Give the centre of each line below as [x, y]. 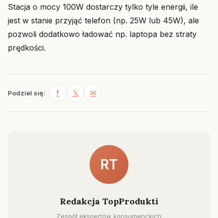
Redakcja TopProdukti [109, 201]
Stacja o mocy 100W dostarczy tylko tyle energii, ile [103, 7]
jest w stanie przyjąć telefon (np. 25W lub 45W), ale [103, 20]
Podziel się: [27, 93]
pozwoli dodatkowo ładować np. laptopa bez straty [102, 34]
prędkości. [27, 48]
